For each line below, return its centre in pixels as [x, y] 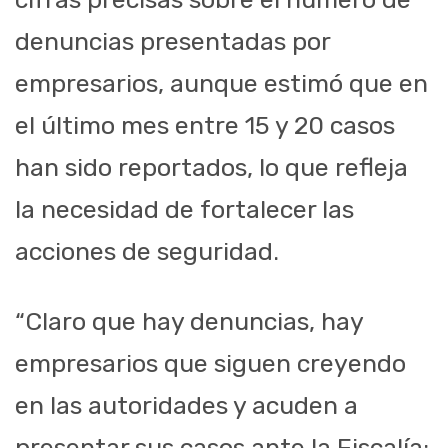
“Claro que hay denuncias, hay [189, 322]
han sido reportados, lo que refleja [211, 168]
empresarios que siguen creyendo [210, 364]
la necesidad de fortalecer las [184, 210]
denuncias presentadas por [172, 42]
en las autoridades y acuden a [186, 406]
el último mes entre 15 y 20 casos [205, 126]
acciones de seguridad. [147, 252]
